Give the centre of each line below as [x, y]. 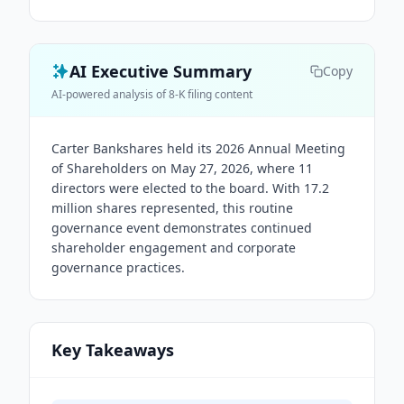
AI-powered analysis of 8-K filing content [152, 94]
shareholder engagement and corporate [174, 248]
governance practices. [118, 267]
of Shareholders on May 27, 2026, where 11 [182, 168]
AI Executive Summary [161, 71]
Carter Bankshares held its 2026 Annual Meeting [198, 148]
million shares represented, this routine [172, 208]
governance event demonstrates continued [182, 228]
